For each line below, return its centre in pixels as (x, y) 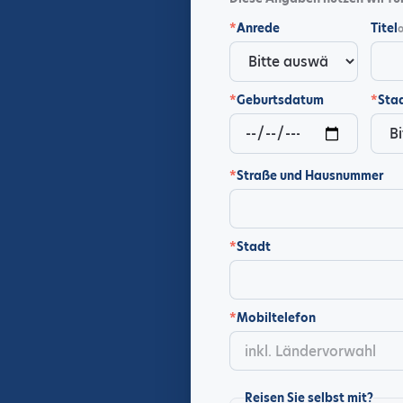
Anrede (258, 28)
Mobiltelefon (276, 318)
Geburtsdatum (280, 100)
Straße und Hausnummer (310, 175)
